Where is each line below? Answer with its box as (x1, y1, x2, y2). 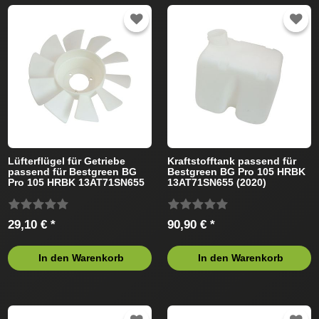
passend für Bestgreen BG (8, 166, 137, 178)
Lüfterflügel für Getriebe (8, 155, 126, 167)
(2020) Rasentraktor (8, 187, 104, 199)
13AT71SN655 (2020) (167, 177, 267, 189)
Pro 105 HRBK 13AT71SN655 (8, 177, 145, 189)
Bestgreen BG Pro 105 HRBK (167, 166, 306, 178)
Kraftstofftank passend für (167, 155, 297, 167)
